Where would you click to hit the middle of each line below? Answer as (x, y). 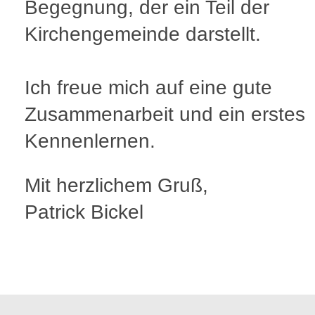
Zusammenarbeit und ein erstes (165, 115)
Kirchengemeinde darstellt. (143, 34)
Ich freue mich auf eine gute (148, 88)
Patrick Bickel (84, 212)
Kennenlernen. (90, 141)
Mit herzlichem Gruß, (116, 186)
